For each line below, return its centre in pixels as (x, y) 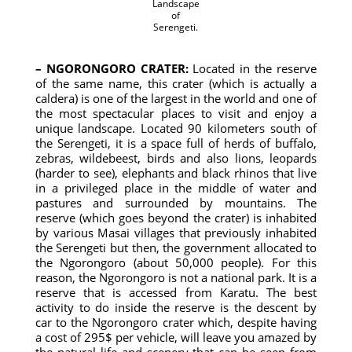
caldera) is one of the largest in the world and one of (176, 98)
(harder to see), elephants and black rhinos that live (176, 173)
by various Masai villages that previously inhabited (176, 233)
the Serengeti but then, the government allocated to (176, 247)
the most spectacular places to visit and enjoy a (176, 113)
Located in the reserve (253, 68)
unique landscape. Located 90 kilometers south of (176, 128)
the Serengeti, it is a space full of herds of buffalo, (176, 143)
